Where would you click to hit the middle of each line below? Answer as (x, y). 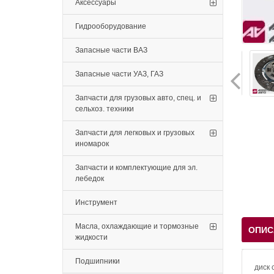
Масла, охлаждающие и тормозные (137, 226)
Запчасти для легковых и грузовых (135, 133)
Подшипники (98, 261)
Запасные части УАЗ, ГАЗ (119, 74)
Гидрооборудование (111, 26)
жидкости (91, 237)
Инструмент (96, 202)
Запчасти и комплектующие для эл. (136, 168)
